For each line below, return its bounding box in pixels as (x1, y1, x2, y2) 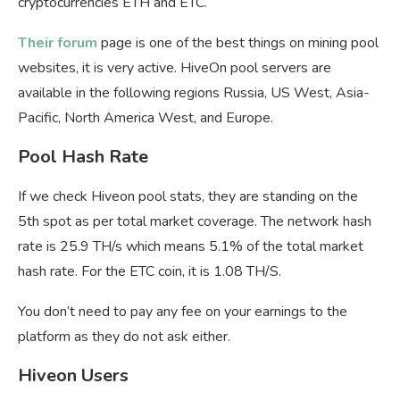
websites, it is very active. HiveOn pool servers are (18, 58, 331, 79)
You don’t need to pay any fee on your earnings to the (18, 302, 347, 322)
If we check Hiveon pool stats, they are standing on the (18, 187, 358, 207)
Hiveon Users (18, 363, 129, 388)
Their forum (18, 33, 97, 54)
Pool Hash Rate (18, 145, 148, 170)
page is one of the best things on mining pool (97, 33, 379, 54)
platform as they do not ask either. (18, 327, 230, 347)
